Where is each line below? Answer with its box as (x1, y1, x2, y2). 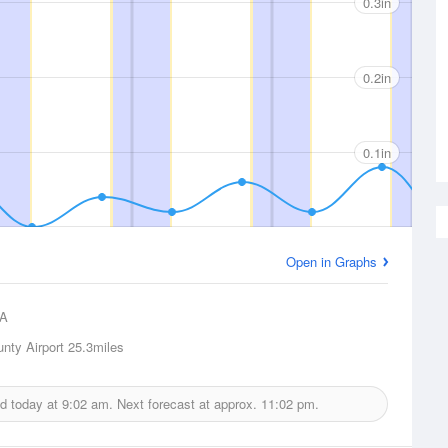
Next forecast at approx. (112, 394, 261, 413)
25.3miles (64, 337, 124, 356)
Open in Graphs (286, 252, 377, 271)
